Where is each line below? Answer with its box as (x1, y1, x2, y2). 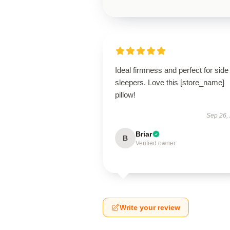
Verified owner (136, 140, 176, 147)
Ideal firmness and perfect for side (115, 66, 228, 74)
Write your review (120, 203, 180, 212)
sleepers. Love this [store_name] (115, 78, 224, 87)
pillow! (115, 90, 136, 99)
